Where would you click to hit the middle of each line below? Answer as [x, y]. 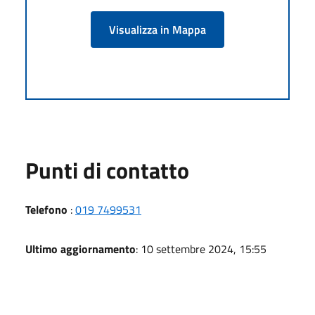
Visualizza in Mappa [157, 30]
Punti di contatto [107, 170]
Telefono [46, 210]
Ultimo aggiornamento [81, 249]
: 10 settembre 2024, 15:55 [201, 249]
